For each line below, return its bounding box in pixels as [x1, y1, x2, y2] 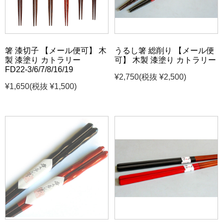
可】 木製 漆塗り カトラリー [114, 56, 217, 65]
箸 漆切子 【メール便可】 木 [5, 46, 107, 55]
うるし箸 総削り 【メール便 [114, 46, 215, 55]
